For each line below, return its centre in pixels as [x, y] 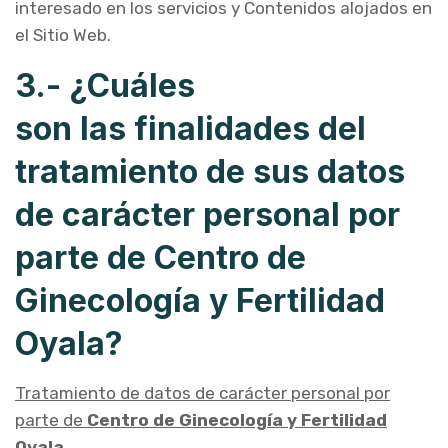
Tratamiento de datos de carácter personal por [202, 393]
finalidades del [250, 128]
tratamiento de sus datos [210, 171]
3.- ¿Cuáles [105, 85]
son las [70, 128]
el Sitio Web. [63, 35]
